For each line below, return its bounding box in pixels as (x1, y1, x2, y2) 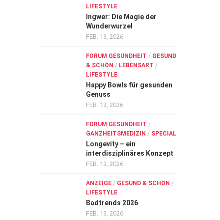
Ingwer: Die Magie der (86, 13, 157, 21)
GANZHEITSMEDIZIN (86, 130, 146, 137)
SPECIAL (151, 130, 176, 137)
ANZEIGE (86, 180, 111, 187)
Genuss (86, 90, 110, 98)
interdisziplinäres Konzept (86, 149, 173, 157)
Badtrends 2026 (86, 199, 138, 207)
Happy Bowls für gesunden (86, 81, 172, 89)
